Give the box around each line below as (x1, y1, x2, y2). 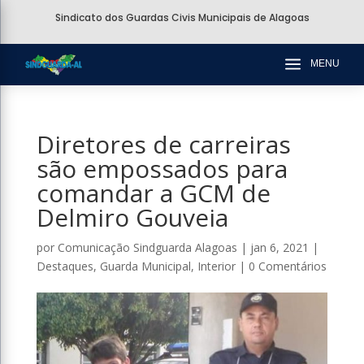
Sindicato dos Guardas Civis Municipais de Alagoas (54, 11, 310, 24)
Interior (197, 258, 236, 274)
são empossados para (36, 152, 288, 185)
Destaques (36, 258, 93, 274)
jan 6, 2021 (249, 240, 309, 255)
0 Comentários (248, 258, 327, 274)
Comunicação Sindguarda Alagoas (57, 240, 237, 255)
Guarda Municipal (99, 258, 191, 274)
